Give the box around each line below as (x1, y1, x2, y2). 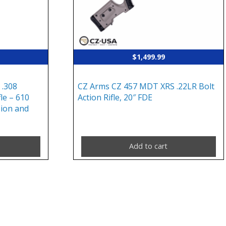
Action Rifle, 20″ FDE (78, 91, 153, 103)
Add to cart (129, 141, 168, 151)
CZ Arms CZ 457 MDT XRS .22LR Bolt (78, 80, 215, 92)
